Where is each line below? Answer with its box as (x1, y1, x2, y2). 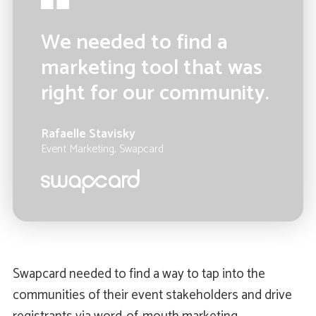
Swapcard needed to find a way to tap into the (12, 263, 265, 286)
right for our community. (40, 76, 269, 111)
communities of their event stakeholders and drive (12, 284, 292, 307)
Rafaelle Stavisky (40, 123, 135, 145)
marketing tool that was (40, 51, 262, 86)
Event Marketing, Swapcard (40, 140, 164, 159)
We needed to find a (40, 25, 228, 61)
